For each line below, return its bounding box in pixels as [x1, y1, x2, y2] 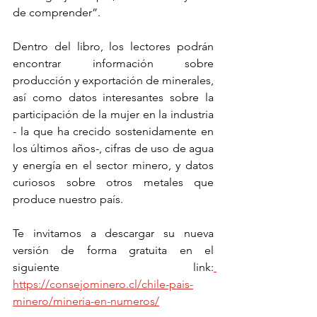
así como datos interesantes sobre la [13, 91, 214, 104]
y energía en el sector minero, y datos [13, 158, 214, 172]
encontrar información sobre [13, 57, 214, 70]
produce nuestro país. [13, 192, 123, 206]
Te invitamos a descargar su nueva [13, 226, 214, 240]
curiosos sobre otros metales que [13, 175, 214, 189]
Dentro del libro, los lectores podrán [13, 40, 214, 53]
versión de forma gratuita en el [13, 243, 214, 257]
